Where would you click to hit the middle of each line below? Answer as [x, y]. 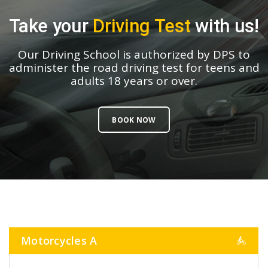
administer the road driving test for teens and [134, 68]
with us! [225, 26]
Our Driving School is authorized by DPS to [134, 55]
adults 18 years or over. [134, 81]
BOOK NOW [134, 120]
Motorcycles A [59, 241]
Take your [51, 26]
